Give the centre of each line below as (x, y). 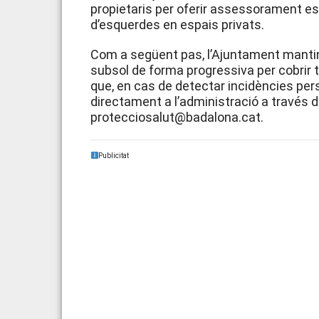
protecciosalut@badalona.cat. (177, 117)
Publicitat (114, 156)
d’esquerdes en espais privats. (177, 25)
